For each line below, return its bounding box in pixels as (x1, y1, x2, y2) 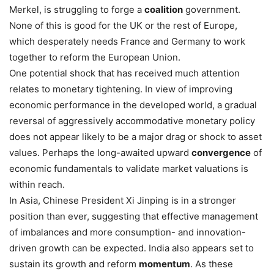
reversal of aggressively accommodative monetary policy (9, 114, 255, 127)
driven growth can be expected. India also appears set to (9, 242, 254, 254)
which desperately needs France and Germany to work (9, 35, 245, 47)
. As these (190, 257, 233, 270)
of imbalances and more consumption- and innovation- (9, 226, 246, 238)
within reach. (9, 178, 65, 190)
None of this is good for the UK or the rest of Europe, (9, 19, 237, 31)
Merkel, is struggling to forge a (9, 3, 144, 15)
